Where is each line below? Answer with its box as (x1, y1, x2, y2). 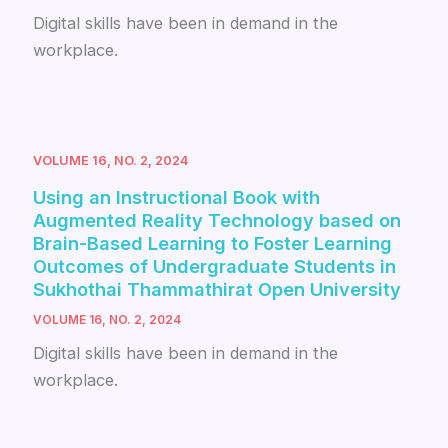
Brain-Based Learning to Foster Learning (33, 231, 393, 254)
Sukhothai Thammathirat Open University (33, 277, 402, 300)
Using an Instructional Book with (33, 185, 321, 208)
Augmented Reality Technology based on (33, 208, 402, 231)
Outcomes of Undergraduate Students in (33, 254, 397, 277)
